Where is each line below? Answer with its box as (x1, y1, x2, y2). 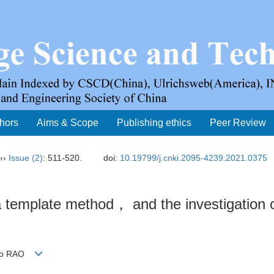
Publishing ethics (117, 117, 191, 128)
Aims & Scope (37, 117, 98, 128)
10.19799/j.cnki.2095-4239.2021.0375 (120, 153, 268, 163)
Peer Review (210, 117, 266, 128)
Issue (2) (9, 153, 43, 163)
